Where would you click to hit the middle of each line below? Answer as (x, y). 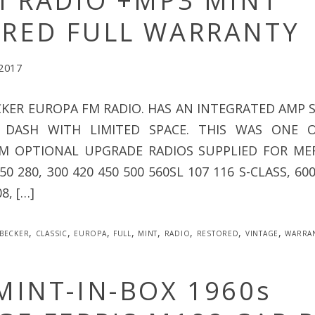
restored (218, 232)
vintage (262, 232)
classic (51, 232)
